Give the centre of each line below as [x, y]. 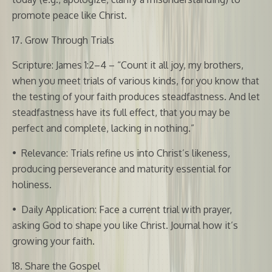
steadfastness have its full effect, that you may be [121, 112]
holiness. [32, 184]
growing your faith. [53, 241]
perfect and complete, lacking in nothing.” [103, 128]
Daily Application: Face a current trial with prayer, [127, 209]
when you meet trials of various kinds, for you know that [136, 80]
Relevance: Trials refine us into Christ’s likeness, [126, 153]
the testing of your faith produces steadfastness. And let [136, 96]
